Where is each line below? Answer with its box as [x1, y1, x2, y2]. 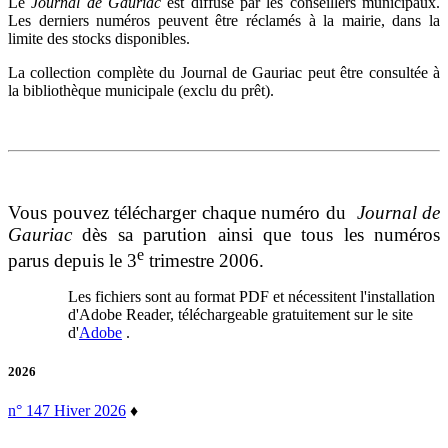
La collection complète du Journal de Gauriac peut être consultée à [8, 63, 440, 81]
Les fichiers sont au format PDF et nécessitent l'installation [68, 288, 435, 306]
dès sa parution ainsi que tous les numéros [72, 223, 440, 245]
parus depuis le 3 [8, 250, 137, 272]
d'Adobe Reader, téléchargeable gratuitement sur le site [68, 306, 413, 324]
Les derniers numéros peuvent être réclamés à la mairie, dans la [8, 11, 440, 29]
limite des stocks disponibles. [8, 29, 190, 47]
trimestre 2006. [144, 250, 264, 272]
